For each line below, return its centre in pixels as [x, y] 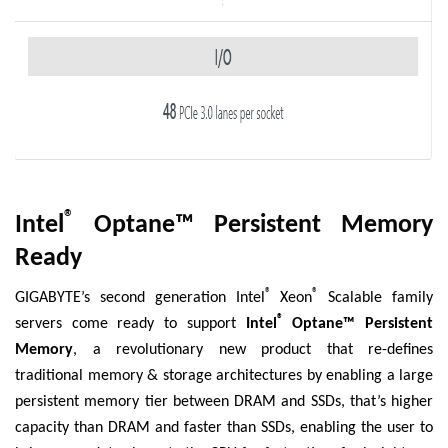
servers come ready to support [130, 324]
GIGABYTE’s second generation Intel [140, 298]
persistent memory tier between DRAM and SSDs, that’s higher [224, 402]
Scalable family [376, 298]
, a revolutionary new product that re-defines [253, 350]
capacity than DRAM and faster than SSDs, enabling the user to [224, 428]
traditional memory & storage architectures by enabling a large [224, 376]
